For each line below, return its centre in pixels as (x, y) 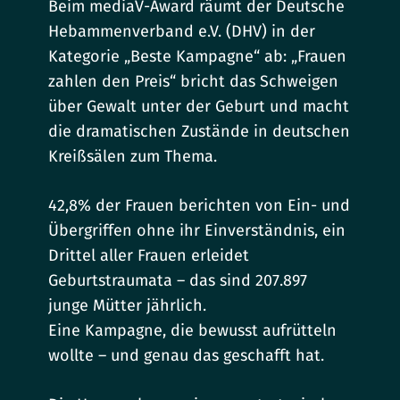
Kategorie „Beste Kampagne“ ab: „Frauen (198, 57)
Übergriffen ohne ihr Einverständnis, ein (197, 231)
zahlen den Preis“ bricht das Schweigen (194, 82)
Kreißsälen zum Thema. (133, 157)
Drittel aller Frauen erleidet (149, 256)
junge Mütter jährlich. (128, 306)
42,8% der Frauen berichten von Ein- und (200, 206)
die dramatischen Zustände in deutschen (200, 132)
